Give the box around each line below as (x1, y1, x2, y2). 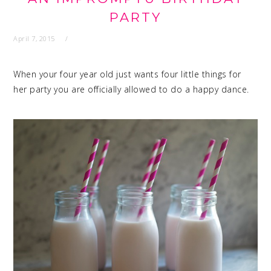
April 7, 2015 (13, 34, 55, 43)
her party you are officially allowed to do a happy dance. (13, 83, 249, 95)
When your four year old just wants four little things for (13, 68, 241, 80)
